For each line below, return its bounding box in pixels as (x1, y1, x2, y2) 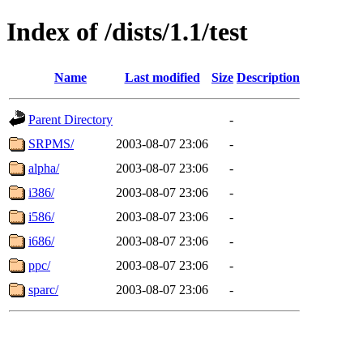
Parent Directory (28, 112, 113, 126)
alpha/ (28, 160, 59, 175)
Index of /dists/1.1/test (6, 17, 248, 47)
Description (237, 70, 300, 84)
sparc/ (28, 282, 58, 297)
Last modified (124, 70, 200, 84)
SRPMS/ (28, 136, 74, 151)
